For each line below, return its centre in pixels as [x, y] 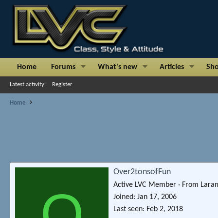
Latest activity [27, 84]
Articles [172, 67]
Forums [63, 67]
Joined [123, 197]
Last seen [128, 209]
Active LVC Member [145, 185]
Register [62, 84]
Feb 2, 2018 [165, 209]
